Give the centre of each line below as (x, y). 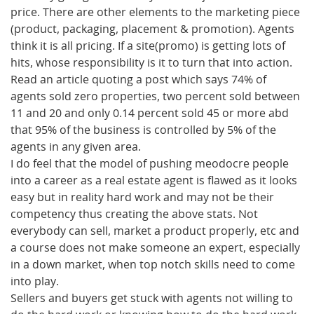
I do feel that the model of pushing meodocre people (150, 163)
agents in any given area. (76, 146)
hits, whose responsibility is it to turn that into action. (151, 62)
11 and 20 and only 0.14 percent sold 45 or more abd (150, 113)
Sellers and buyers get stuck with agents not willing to (152, 298)
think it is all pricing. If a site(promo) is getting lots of (148, 46)
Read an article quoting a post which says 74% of (138, 79)
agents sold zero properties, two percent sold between (155, 96)
